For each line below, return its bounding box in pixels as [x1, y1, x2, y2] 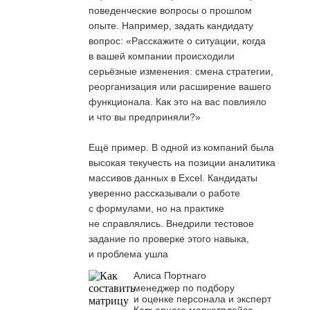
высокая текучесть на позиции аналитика [89, 156, 275, 168]
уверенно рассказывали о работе [89, 187, 240, 199]
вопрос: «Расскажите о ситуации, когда [89, 35, 266, 46]
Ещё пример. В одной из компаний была [89, 141, 274, 153]
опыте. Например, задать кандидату [89, 19, 253, 31]
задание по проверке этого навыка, [89, 232, 249, 244]
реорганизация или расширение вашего [89, 80, 271, 92]
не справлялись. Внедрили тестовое [89, 217, 254, 229]
